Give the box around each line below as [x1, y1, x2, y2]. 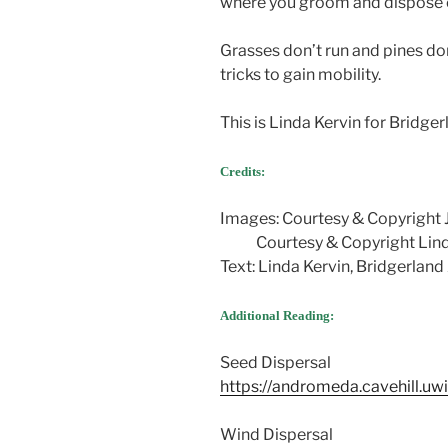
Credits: [220, 164, 265, 180]
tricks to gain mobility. [220, 65, 381, 85]
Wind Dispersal [220, 425, 333, 445]
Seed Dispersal [220, 353, 331, 373]
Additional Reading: [220, 308, 334, 324]
